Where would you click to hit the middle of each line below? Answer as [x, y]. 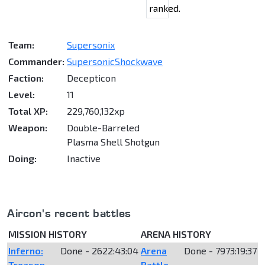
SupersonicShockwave [115, 61]
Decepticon [91, 77]
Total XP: [28, 111]
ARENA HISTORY [176, 234]
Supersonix [91, 44]
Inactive [84, 158]
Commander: [36, 61]
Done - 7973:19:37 [220, 250]
